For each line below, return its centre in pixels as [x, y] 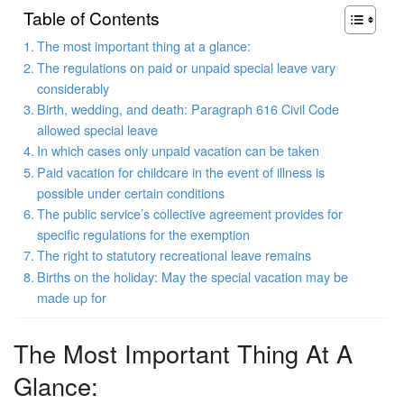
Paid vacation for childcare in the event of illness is [180, 171]
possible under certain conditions [130, 192]
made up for [71, 297]
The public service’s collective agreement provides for [189, 213]
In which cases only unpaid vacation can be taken [178, 150]
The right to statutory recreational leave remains [174, 254]
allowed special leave [97, 129]
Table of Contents [92, 18]
